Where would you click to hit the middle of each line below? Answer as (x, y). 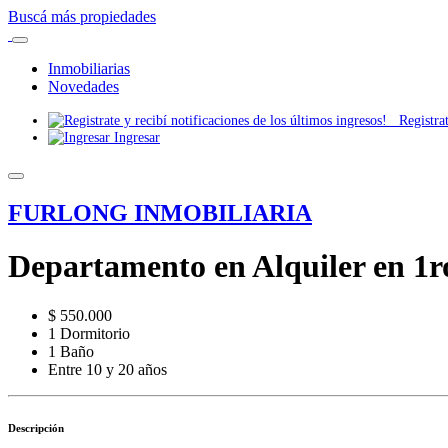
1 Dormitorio (89, 333)
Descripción (36, 427)
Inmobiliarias (89, 68)
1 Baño (71, 351)
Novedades (83, 86)
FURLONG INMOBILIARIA (160, 212)
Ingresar (135, 137)
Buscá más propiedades (82, 16)
